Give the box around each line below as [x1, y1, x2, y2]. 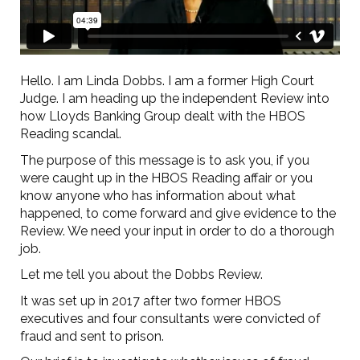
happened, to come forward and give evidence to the [20, 205, 336, 221]
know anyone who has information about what [20, 187, 296, 203]
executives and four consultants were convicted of [20, 310, 321, 326]
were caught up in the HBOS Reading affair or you [20, 170, 313, 186]
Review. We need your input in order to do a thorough [20, 223, 334, 239]
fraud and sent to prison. [20, 328, 164, 344]
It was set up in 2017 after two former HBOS [20, 292, 281, 309]
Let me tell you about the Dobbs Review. [20, 267, 263, 283]
